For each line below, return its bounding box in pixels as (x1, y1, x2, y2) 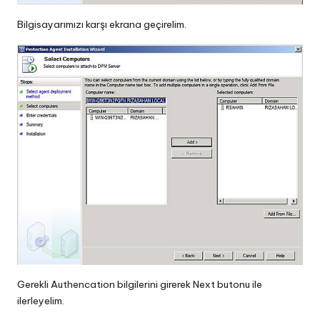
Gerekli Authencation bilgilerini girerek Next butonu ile (17, 278, 262, 291)
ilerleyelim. (17, 294, 64, 307)
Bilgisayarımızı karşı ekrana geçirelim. (17, 17, 186, 31)
